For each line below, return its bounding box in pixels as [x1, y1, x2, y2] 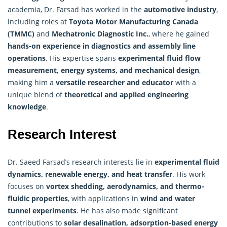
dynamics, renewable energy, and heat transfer [8, 169, 172, 179]
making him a [8, 77, 56, 87]
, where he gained [148, 28, 209, 39]
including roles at [8, 16, 69, 26]
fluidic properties [8, 193, 68, 203]
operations [8, 53, 46, 63]
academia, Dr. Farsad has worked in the [8, 4, 144, 14]
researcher [88, 77, 125, 87]
